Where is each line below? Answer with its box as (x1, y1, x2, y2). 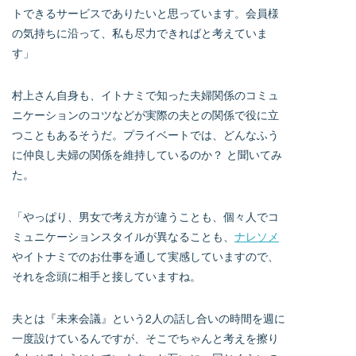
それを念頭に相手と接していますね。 (12, 269, 201, 284)
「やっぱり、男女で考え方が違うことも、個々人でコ (12, 210, 279, 224)
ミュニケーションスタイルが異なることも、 (12, 230, 234, 244)
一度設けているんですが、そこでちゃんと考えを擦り (12, 331, 279, 346)
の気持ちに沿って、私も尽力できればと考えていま (12, 26, 268, 41)
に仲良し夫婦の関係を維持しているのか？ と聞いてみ (12, 148, 282, 162)
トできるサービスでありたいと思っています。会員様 (12, 6, 279, 21)
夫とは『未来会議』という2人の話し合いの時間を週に (12, 311, 285, 326)
